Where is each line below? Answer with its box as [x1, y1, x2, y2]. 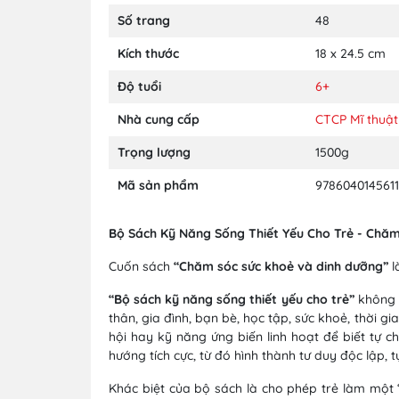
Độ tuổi [118, 77, 161, 94]
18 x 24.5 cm [315, 45, 386, 61]
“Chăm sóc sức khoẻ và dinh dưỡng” [174, 257, 392, 274]
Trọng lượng [118, 143, 191, 160]
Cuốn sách [109, 257, 174, 274]
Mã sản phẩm [118, 176, 199, 193]
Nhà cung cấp [118, 110, 199, 127]
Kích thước [118, 45, 179, 61]
